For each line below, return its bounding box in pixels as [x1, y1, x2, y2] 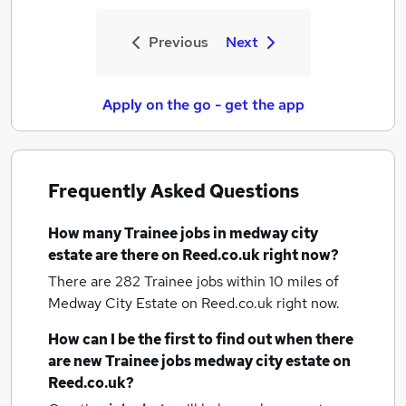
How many [48, 224, 124, 243]
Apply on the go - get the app [101, 95, 304, 114]
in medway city [213, 224, 318, 243]
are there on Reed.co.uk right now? [92, 246, 339, 265]
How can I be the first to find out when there [48, 330, 353, 349]
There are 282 [48, 272, 144, 291]
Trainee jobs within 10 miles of [144, 272, 339, 291]
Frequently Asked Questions [48, 179, 299, 203]
